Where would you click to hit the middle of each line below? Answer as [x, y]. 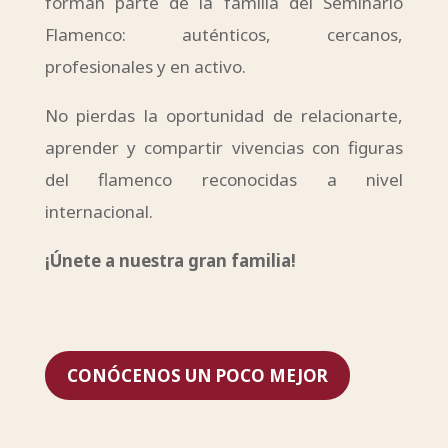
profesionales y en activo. [145, 67]
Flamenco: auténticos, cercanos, [224, 35]
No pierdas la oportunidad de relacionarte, [224, 116]
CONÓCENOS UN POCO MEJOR [197, 375]
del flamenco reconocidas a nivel [224, 180]
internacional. [98, 212]
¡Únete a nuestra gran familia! [170, 261]
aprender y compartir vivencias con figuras [224, 148]
